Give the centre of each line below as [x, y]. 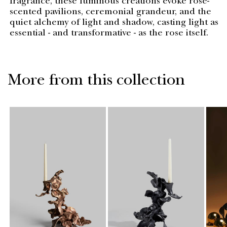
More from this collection [97, 82]
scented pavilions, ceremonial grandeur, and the [110, 12]
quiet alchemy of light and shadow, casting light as [114, 23]
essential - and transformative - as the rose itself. [109, 34]
